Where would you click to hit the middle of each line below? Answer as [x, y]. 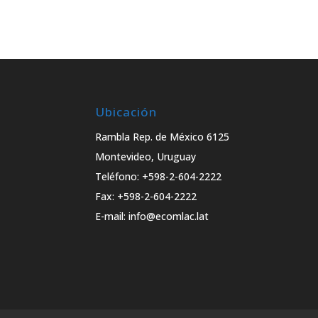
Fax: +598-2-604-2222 [146, 197]
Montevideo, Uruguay [146, 157]
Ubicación [126, 112]
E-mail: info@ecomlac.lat [152, 216]
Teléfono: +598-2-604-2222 [159, 177]
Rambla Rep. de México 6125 [163, 137]
